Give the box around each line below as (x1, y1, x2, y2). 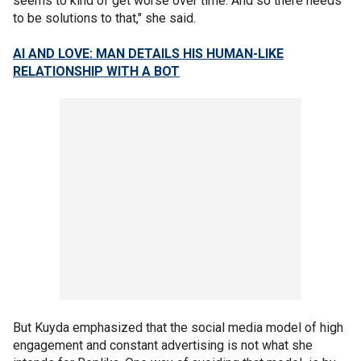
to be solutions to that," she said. (13, 10, 199, 26)
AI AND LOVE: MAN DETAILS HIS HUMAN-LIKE (13, 45, 284, 61)
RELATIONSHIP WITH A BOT (13, 63, 180, 79)
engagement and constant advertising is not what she (13, 337, 313, 353)
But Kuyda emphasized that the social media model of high (13, 319, 343, 335)
